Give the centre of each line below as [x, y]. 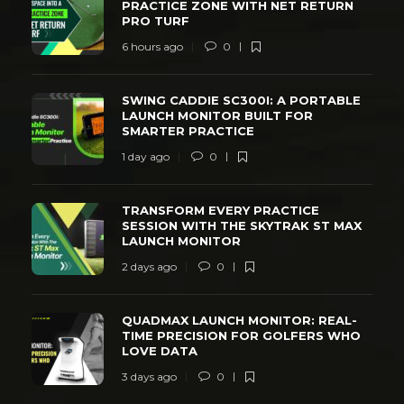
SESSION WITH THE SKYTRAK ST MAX [242, 225]
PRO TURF [157, 20]
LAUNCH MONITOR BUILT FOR [217, 115]
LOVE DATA [161, 350]
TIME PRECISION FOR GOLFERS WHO [241, 335]
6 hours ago [152, 46]
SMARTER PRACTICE [190, 130]
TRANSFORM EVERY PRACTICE [220, 210]
